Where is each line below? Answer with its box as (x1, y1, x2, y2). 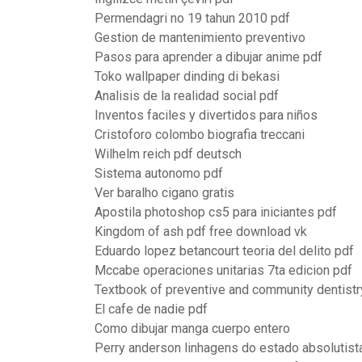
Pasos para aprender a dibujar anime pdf (95, 49, 322, 65)
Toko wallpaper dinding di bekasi (95, 69, 280, 84)
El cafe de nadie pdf (95, 301, 208, 317)
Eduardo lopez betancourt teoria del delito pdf (95, 243, 354, 259)
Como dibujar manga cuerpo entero (95, 321, 290, 336)
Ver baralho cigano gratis (95, 185, 234, 200)
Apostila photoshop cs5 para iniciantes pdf (95, 204, 337, 220)
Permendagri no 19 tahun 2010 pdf (95, 11, 290, 26)
